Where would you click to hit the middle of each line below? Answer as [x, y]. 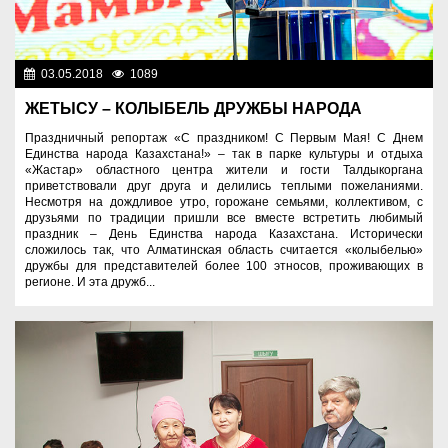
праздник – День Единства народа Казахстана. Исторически [224, 234]
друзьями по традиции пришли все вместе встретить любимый [224, 218]
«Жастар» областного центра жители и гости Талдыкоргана [224, 170]
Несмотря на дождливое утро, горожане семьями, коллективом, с [224, 202]
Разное [406, 74]
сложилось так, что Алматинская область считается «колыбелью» [224, 250]
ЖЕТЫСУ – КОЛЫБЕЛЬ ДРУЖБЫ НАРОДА [193, 108]
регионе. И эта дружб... [90, 282]
